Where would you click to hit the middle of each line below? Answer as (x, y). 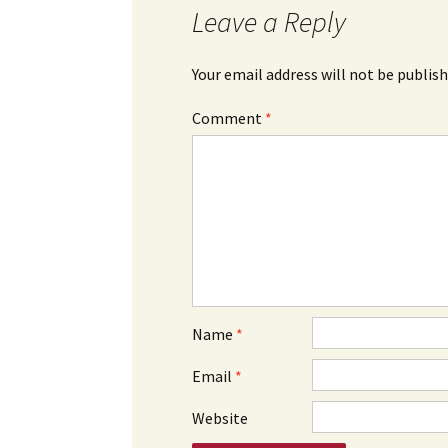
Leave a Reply (269, 21)
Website (220, 417)
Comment (228, 117)
